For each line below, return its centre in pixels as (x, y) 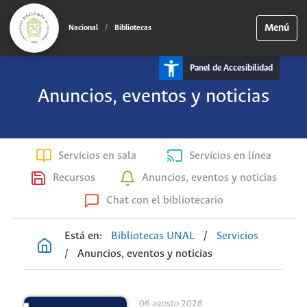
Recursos (74, 178)
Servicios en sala (98, 156)
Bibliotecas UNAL (153, 236)
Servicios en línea (230, 156)
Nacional (83, 28)
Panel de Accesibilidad (231, 68)
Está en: (83, 236)
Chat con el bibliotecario (164, 201)
